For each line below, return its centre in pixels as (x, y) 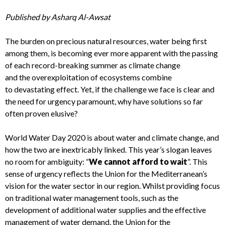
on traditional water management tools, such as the (92, 198)
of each (18, 65)
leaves (201, 149)
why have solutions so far (159, 101)
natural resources (117, 41)
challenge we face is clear (157, 89)
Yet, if (90, 89)
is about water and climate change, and (153, 137)
